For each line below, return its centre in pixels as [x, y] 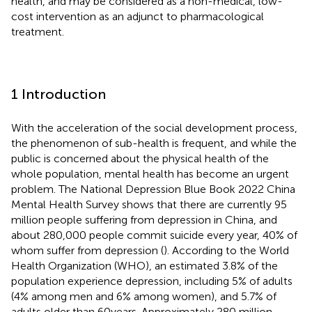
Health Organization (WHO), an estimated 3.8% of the [145, 265]
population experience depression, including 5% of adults [152, 281]
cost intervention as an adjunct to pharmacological [138, 16]
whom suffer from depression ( [87, 250]
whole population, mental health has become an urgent [150, 173]
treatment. [38, 31]
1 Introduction [58, 94]
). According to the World [226, 250]
